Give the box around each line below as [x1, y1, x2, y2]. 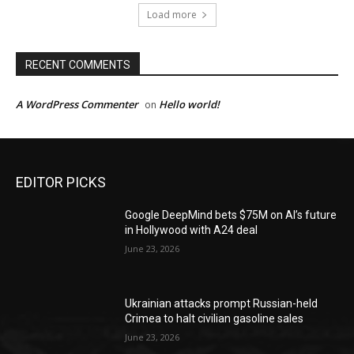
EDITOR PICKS [16, 174, 106, 191]
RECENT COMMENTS [25, 58, 130, 72]
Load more [146, 8, 197, 22]
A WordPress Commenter [16, 97, 138, 112]
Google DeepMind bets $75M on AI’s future [125, 209, 337, 222]
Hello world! [159, 97, 220, 112]
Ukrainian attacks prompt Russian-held [125, 296, 318, 310]
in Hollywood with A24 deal [125, 224, 258, 237]
